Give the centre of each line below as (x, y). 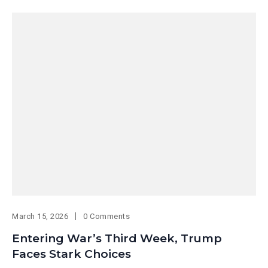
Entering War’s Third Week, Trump (117, 239)
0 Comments (107, 217)
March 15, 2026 (40, 217)
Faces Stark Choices (71, 254)
